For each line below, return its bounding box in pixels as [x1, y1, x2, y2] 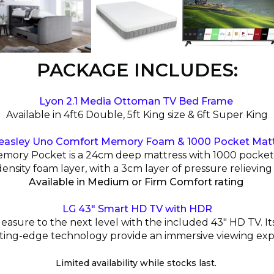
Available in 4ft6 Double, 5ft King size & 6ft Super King [6, 109, 268, 120]
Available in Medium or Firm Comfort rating [28, 176, 246, 188]
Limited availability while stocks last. [55, 257, 219, 268]
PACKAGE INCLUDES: [36, 59, 238, 81]
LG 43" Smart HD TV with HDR [62, 203, 212, 215]
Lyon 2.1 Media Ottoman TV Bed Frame [39, 95, 235, 107]
